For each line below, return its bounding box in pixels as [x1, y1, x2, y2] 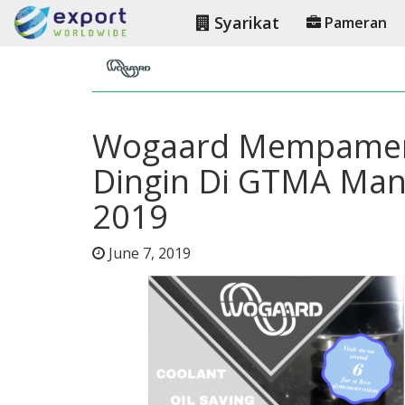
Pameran [321, 13, 387, 33]
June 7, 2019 [108, 243, 191, 263]
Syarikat [210, 12, 279, 33]
